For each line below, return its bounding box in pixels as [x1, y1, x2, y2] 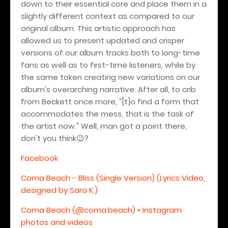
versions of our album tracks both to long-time [21, 47, 200, 58]
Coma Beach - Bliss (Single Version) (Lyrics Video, [21, 172, 205, 183]
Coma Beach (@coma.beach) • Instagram [21, 204, 182, 215]
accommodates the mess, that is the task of [21, 108, 194, 119]
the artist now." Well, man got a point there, [21, 120, 187, 131]
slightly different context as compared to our [21, 10, 194, 21]
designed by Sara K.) [21, 184, 98, 195]
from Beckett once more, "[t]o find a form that [21, 96, 199, 107]
